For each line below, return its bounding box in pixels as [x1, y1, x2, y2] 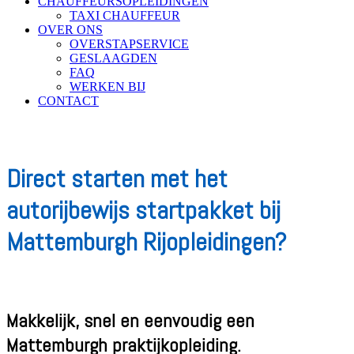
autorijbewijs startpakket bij [6, 194, 281, 227]
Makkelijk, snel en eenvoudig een [6, 307, 254, 333]
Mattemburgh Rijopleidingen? [6, 226, 287, 258]
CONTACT [38, 94, 99, 107]
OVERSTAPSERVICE [70, 37, 189, 51]
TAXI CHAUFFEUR [70, 9, 180, 22]
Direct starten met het [6, 163, 228, 195]
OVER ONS [38, 23, 103, 36]
